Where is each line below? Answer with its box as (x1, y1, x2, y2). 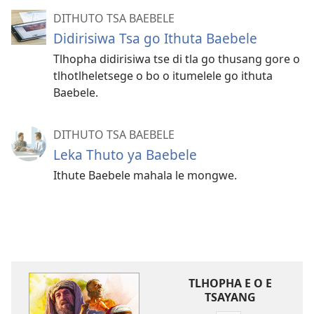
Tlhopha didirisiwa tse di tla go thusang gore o (53, 51, 300, 67)
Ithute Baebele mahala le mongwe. (53, 168, 237, 184)
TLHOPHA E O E (188, 275, 272, 292)
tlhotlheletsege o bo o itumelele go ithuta (53, 68, 273, 84)
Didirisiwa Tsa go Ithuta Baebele (53, 29, 257, 48)
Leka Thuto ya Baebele (53, 145, 197, 165)
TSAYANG (204, 289, 256, 306)
